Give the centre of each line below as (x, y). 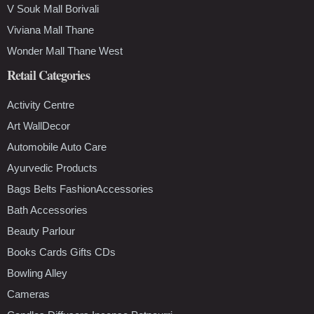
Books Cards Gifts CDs (61, 252)
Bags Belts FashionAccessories (80, 189)
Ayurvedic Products (52, 168)
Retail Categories (48, 75)
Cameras (28, 294)
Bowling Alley (37, 273)
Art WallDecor (39, 125)
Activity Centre (41, 104)
